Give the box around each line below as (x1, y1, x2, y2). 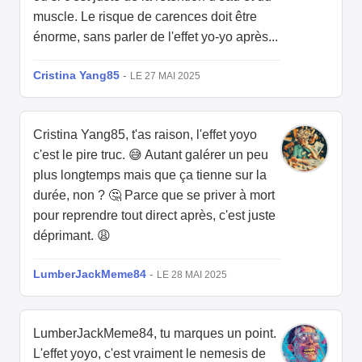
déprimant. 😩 (33, 229, 111, 243)
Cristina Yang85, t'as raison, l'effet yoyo (33, 128, 257, 142)
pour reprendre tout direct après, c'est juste (33, 208, 276, 223)
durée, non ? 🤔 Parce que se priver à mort (33, 188, 275, 203)
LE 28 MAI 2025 (157, 269, 227, 281)
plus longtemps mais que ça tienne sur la (33, 168, 267, 183)
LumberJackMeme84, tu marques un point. (33, 326, 276, 341)
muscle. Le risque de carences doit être (33, 10, 257, 24)
